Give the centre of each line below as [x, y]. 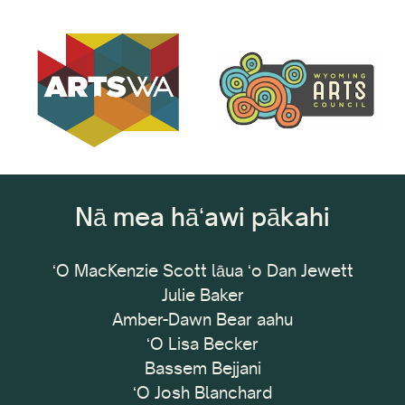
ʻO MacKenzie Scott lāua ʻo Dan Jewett [202, 270]
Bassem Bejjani [202, 367]
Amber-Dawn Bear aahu [202, 319]
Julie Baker [202, 294]
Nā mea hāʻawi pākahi [202, 216]
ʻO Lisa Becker [202, 343]
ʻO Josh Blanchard [202, 392]
